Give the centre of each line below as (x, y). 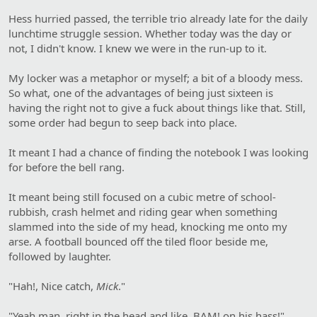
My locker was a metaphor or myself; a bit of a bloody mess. (156, 77)
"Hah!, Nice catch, (52, 286)
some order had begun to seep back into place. (123, 122)
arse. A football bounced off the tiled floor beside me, (138, 241)
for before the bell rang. (67, 167)
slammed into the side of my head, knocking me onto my (148, 226)
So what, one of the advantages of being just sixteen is (141, 92)
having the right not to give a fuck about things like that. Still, (157, 107)
